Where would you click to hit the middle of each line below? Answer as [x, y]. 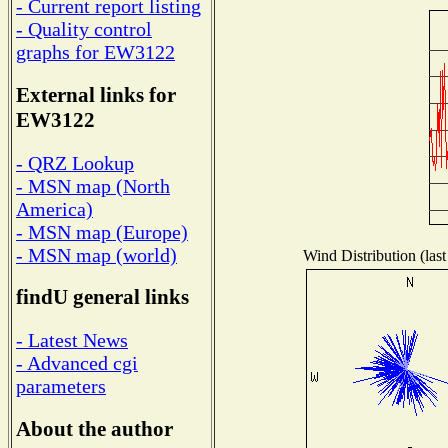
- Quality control [84, 29]
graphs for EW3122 [95, 52]
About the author [94, 428]
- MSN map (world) [96, 254]
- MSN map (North [93, 185]
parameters [61, 386]
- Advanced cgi [77, 363]
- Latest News [72, 340]
